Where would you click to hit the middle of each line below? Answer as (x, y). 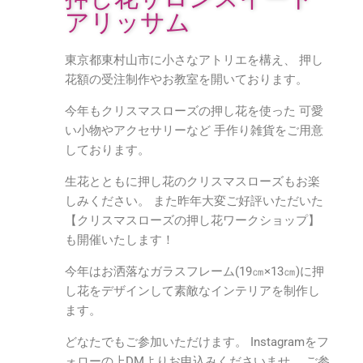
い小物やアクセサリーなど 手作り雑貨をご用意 (194, 130)
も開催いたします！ (120, 240)
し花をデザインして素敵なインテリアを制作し (192, 291)
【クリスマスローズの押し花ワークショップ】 (192, 220)
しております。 (107, 150)
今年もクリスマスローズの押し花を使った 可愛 (194, 111)
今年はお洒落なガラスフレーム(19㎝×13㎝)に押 (194, 271)
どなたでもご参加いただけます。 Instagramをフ (197, 342)
